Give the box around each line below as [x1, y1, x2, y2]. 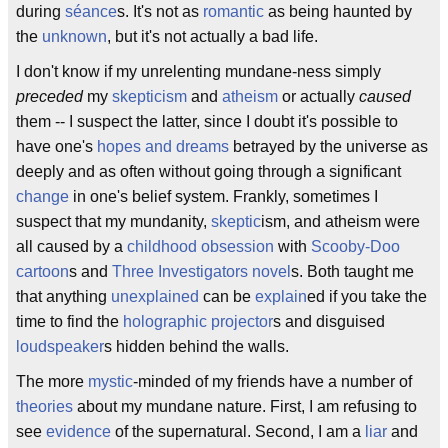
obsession [201, 238, 274, 255]
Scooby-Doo [311, 238, 400, 255]
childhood [127, 238, 197, 255]
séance [65, 3, 117, 20]
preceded [16, 88, 83, 105]
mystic [88, 373, 133, 390]
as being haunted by [264, 3, 412, 20]
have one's [16, 138, 97, 155]
